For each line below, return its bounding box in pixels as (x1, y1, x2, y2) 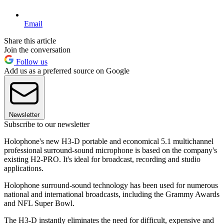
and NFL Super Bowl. (4, 198, 74, 207)
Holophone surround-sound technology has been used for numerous (4, 180, 218, 189)
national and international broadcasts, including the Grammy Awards (4, 189, 219, 198)
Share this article (4, 36, 56, 45)
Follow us (14, 57, 47, 66)
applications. (4, 163, 43, 172)
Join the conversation (4, 45, 70, 54)
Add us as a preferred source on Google (4, 66, 129, 75)
